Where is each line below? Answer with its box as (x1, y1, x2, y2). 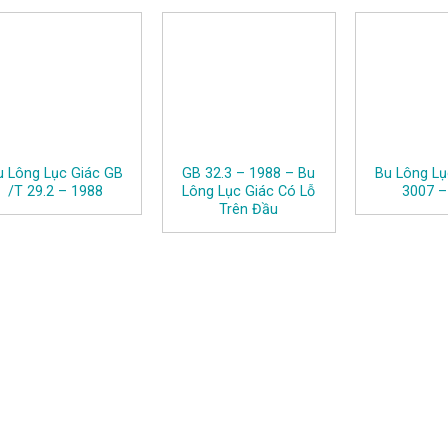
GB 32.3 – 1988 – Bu (182, 164, 316, 182)
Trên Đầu (219, 200, 279, 218)
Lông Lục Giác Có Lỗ (182, 182, 316, 200)
